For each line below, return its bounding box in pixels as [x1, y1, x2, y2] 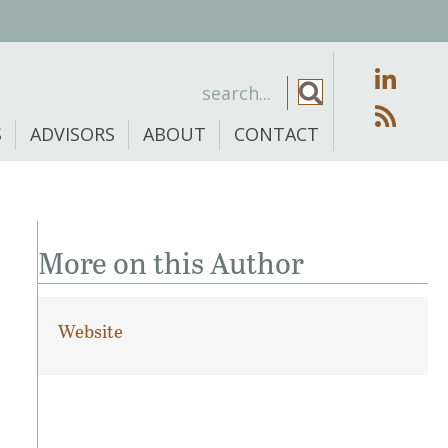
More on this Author [37, 242, 304, 283]
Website [57, 319, 123, 344]
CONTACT [233, 121, 319, 146]
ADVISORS [29, 121, 115, 146]
